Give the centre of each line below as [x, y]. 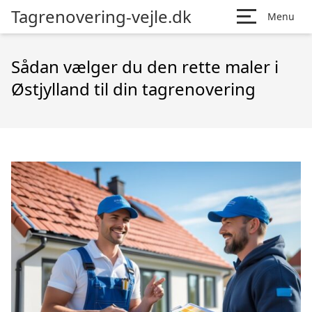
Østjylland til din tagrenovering [133, 89]
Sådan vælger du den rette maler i [145, 67]
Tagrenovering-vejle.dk [101, 16]
